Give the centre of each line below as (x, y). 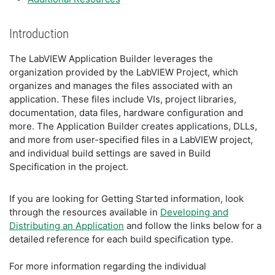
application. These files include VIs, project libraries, (123, 99)
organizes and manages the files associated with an (121, 86)
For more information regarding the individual (108, 266)
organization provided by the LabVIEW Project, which (124, 72)
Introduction (39, 34)
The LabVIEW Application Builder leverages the (111, 59)
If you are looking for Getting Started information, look (126, 199)
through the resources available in (85, 212)
